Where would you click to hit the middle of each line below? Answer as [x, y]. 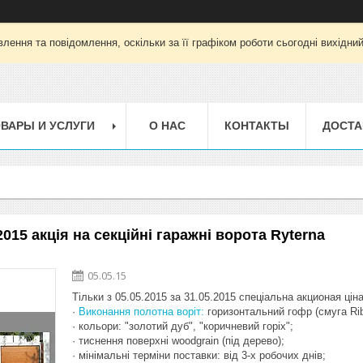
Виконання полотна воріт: [141, 311]
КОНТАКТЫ [257, 125]
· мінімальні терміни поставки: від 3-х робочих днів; [199, 355]
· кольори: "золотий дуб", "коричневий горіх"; [183, 326]
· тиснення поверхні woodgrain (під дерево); [178, 340]
